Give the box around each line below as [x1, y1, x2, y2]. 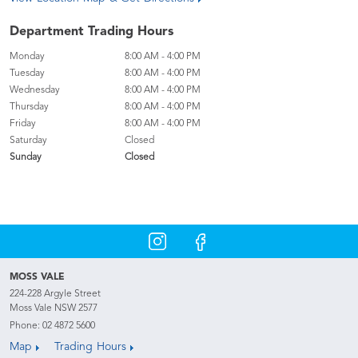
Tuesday [10, 69, 45, 78]
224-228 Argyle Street [10, 289, 101, 299]
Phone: [10, 321, 42, 331]
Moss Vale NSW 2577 [10, 304, 97, 313]
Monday [10, 52, 45, 62]
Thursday [10, 102, 49, 112]
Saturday [10, 136, 47, 145]
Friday [10, 119, 36, 129]
